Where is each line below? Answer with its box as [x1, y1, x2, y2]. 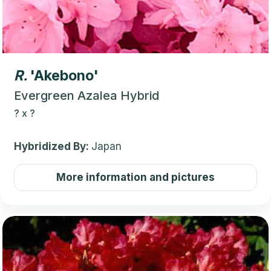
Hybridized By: [14, 140, 91, 152]
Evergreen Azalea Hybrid [14, 88, 159, 103]
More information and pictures [56, 171, 215, 183]
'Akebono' [30, 67, 99, 84]
